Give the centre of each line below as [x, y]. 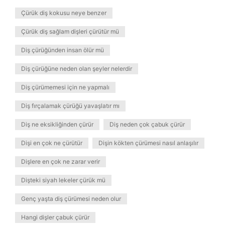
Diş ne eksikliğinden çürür [57, 124]
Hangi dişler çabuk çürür [55, 217]
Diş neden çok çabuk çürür [147, 124]
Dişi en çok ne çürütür [52, 143]
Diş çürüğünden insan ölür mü [63, 50]
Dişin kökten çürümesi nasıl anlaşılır [148, 143]
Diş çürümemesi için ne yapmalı [65, 87]
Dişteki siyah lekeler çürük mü [63, 180]
